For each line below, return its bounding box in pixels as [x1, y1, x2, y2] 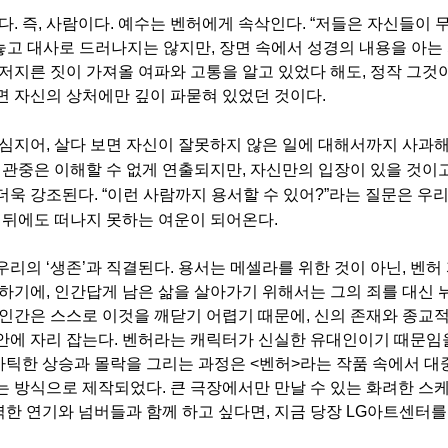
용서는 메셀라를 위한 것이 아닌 [178, 258, 402, 276]
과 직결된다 [86, 258, 170, 276]
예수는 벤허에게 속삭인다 [118, 14, 302, 32]
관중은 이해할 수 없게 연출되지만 [2, 160, 242, 178]
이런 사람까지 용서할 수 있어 [107, 185, 315, 203]
